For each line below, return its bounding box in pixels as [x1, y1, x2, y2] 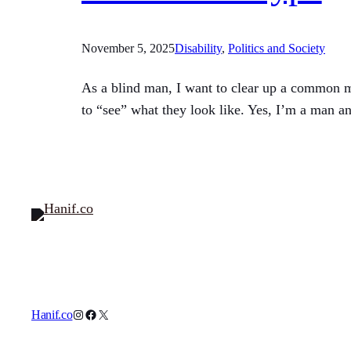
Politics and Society [228, 41, 325, 55]
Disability [175, 41, 222, 55]
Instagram [71, 306, 121, 320]
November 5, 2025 [81, 41, 175, 55]
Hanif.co [31, 307, 73, 321]
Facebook [84, 306, 133, 320]
